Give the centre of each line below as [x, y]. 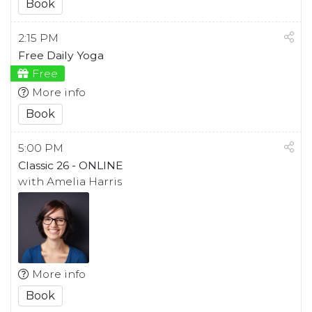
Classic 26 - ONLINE [71, 166]
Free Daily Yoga [61, 56]
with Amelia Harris [70, 182]
